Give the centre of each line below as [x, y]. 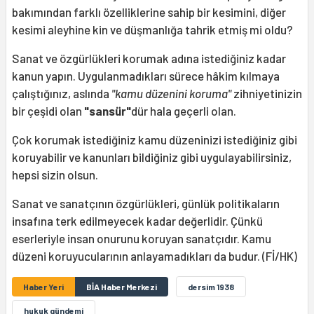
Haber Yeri [43, 286]
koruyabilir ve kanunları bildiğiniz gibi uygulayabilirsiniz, [152, 157]
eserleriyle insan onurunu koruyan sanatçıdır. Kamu [142, 238]
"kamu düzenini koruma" [171, 93]
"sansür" [108, 110]
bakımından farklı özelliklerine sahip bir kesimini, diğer [149, 12]
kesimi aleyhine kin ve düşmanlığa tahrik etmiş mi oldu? [152, 29]
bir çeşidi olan [48, 110]
